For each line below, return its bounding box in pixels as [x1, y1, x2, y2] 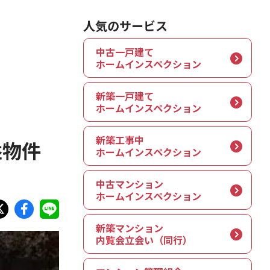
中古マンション [96, 177, 163, 191]
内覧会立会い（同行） [96, 233, 192, 247]
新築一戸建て [96, 89, 154, 103]
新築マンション [96, 221, 163, 235]
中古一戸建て [96, 45, 154, 59]
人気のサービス [83, 17, 168, 34]
